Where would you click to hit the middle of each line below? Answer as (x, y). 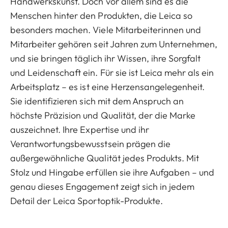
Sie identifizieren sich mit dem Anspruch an (97, 101)
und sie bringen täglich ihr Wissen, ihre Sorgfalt (106, 58)
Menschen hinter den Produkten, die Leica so (102, 16)
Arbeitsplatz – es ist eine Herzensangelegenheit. (108, 87)
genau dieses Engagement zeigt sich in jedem (103, 187)
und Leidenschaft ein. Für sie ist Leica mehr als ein (112, 73)
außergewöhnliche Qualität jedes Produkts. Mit (105, 158)
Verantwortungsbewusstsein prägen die (90, 144)
